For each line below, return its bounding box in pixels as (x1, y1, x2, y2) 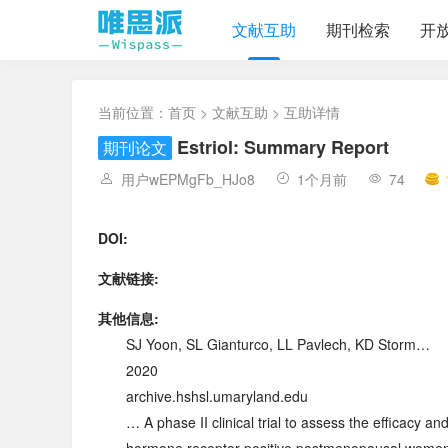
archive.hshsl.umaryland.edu (126, 386, 308, 406)
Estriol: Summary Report (177, 134, 389, 160)
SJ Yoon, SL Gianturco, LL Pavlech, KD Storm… (126, 334, 430, 354)
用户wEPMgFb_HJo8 (121, 169, 255, 189)
